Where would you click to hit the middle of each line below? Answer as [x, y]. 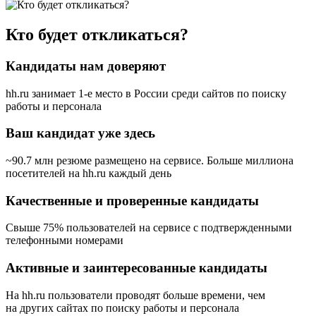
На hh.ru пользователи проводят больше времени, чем [135, 295]
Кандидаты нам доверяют [86, 66]
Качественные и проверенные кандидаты [132, 200]
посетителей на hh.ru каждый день [89, 173]
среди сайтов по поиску [227, 93]
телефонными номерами [65, 241]
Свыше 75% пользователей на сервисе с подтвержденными [149, 228]
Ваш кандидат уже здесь [80, 133]
